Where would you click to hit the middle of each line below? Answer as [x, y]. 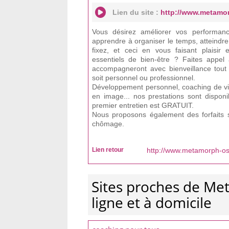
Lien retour [108, 150]
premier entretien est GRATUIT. [143, 105]
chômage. [108, 124]
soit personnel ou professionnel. [144, 78]
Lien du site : [136, 12]
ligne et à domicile [152, 202]
